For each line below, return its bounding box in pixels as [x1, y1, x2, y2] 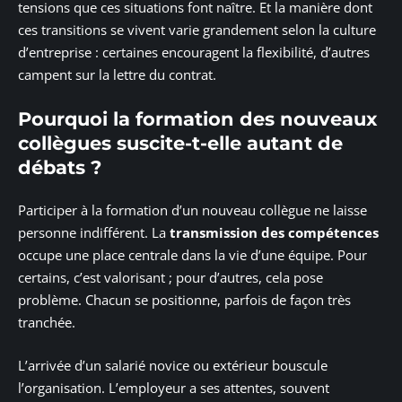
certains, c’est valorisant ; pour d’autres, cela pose [18, 268, 323, 287]
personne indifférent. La [18, 223, 170, 242]
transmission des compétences [170, 223, 379, 242]
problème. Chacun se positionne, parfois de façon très [18, 291, 351, 310]
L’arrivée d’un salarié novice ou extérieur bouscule [18, 355, 328, 374]
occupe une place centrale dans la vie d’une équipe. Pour [18, 246, 367, 265]
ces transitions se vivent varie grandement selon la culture [18, 21, 376, 39]
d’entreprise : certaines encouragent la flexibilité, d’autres [18, 43, 370, 62]
